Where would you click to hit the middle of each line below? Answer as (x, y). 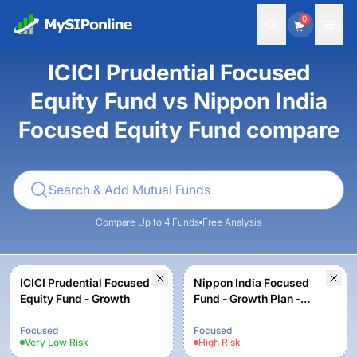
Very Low (46, 342)
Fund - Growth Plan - (247, 298)
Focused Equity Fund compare (178, 130)
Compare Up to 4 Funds (147, 222)
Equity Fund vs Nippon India (178, 101)
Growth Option (232, 314)
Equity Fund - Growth (75, 298)
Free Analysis (232, 222)
